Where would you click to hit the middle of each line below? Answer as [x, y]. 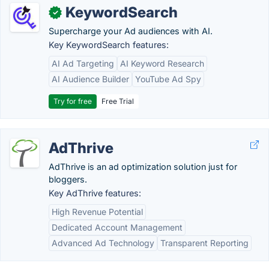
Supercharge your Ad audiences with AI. [131, 31]
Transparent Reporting [204, 243]
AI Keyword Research [162, 63]
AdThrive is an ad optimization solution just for [143, 167]
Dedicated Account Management [117, 227]
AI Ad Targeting [83, 63]
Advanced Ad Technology [103, 243]
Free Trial [118, 101]
